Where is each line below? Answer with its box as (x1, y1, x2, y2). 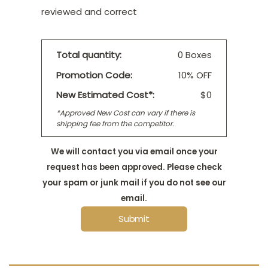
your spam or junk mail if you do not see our (42, 176, 226, 188)
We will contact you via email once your (50, 145, 218, 157)
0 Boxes (178, 48, 212, 62)
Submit (118, 212, 150, 225)
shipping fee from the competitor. (56, 118, 174, 129)
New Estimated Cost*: (56, 89, 154, 102)
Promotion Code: (56, 68, 132, 81)
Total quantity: (56, 48, 121, 62)
